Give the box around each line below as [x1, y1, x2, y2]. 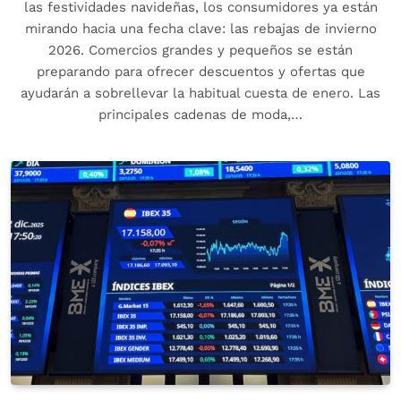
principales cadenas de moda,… [98, 107, 303, 124]
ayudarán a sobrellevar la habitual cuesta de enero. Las [21, 85, 380, 102]
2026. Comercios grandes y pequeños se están [48, 42, 353, 59]
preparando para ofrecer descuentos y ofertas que [36, 64, 365, 81]
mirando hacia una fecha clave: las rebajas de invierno [24, 21, 377, 38]
